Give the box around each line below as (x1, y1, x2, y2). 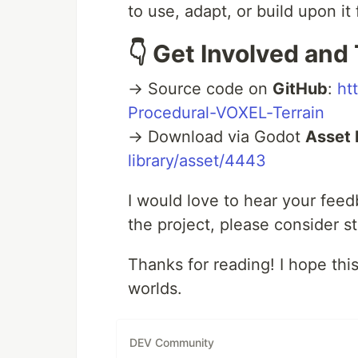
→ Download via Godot (128, 127, 305, 147)
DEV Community (129, 335, 214, 349)
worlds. (128, 279, 182, 299)
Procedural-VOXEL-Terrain (128, 103, 324, 123)
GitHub (272, 79, 328, 99)
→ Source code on (128, 79, 272, 99)
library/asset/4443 (128, 151, 266, 171)
